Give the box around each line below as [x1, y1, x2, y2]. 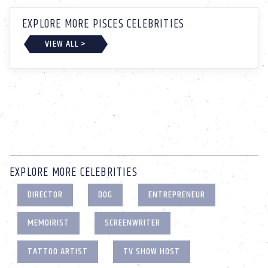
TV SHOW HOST [123, 243, 181, 259]
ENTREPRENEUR [148, 187, 205, 202]
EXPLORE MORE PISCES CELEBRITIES [22, 15, 185, 34]
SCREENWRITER [105, 215, 161, 231]
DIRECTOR [27, 187, 63, 202]
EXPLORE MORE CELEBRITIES [10, 163, 138, 182]
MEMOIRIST [27, 215, 69, 231]
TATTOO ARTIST [27, 243, 88, 259]
